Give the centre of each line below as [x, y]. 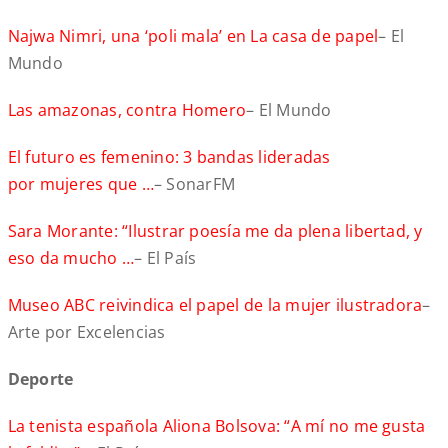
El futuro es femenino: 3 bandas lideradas [169, 157]
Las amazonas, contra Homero [127, 110]
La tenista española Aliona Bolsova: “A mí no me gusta [216, 426]
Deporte [42, 379]
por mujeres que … [80, 184]
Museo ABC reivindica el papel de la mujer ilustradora [215, 305]
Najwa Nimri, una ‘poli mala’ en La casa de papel [193, 36]
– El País [165, 258]
